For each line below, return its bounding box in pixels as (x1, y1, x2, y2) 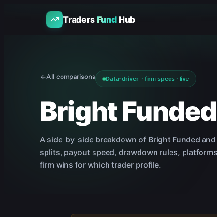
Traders (63, 14, 97, 25)
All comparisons (46, 73, 95, 80)
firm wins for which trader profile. (40, 160, 162, 170)
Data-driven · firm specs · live (105, 75, 189, 82)
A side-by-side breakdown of (40, 135, 148, 144)
